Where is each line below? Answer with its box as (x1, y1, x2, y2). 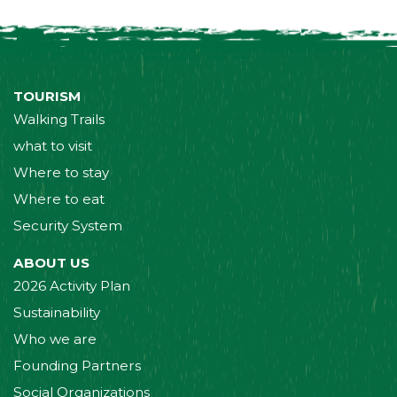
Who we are (13, 330, 97, 347)
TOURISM (13, 88, 81, 105)
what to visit (13, 137, 92, 155)
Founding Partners (13, 356, 141, 374)
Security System (13, 217, 122, 235)
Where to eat (13, 191, 105, 208)
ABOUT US (13, 253, 90, 271)
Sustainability (13, 303, 100, 321)
